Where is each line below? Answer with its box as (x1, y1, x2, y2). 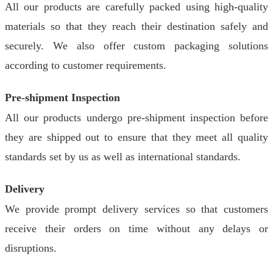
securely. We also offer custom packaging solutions (5, 40, 268, 52)
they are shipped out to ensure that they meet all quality (5, 131, 268, 143)
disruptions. (5, 242, 57, 254)
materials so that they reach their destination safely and (5, 20, 268, 32)
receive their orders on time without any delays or (5, 222, 268, 235)
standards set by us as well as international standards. (5, 151, 241, 163)
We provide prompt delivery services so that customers (5, 203, 268, 215)
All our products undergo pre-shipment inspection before (5, 112, 268, 124)
